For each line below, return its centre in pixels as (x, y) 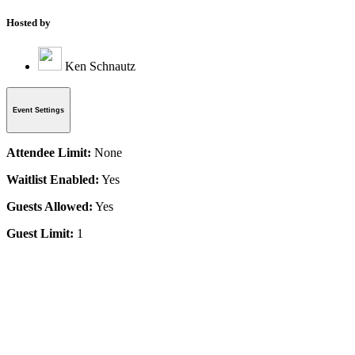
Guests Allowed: (50, 206)
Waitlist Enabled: (53, 179)
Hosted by (29, 22)
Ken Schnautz (100, 66)
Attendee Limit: (49, 152)
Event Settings (38, 110)
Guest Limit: (40, 233)
